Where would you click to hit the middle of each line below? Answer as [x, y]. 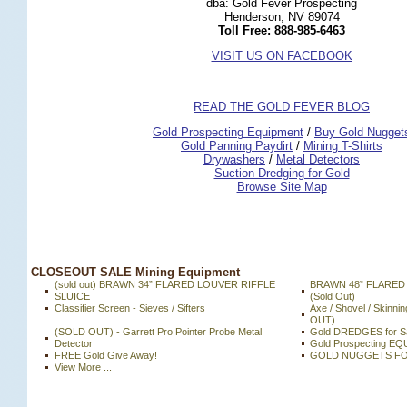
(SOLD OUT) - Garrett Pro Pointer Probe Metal [158, 332]
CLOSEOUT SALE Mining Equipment [134, 272]
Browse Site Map [282, 187]
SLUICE [72, 296]
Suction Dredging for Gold [282, 174]
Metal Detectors [318, 160]
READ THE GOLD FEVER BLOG [282, 107]
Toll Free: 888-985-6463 [282, 31]
